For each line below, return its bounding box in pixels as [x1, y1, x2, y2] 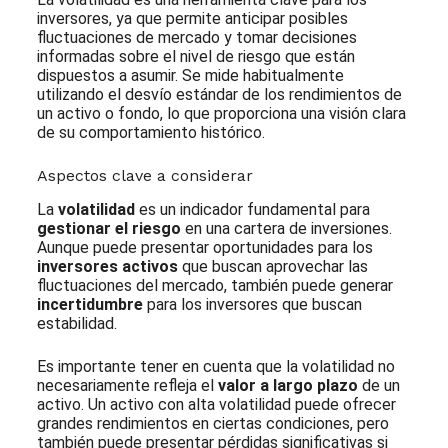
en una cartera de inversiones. [180, 218, 392, 238]
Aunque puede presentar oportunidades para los [36, 237, 373, 257]
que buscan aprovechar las [177, 256, 368, 276]
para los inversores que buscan [142, 294, 362, 314]
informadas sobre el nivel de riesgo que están [36, 46, 355, 66]
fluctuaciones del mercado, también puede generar [36, 275, 393, 295]
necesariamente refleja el [36, 375, 218, 395]
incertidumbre [36, 294, 143, 314]
